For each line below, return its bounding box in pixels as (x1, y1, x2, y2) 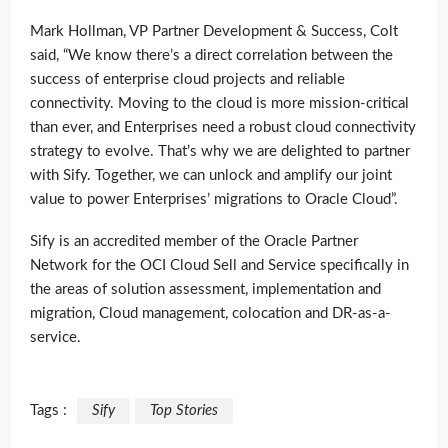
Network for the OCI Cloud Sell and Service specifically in (30, 258, 409, 274)
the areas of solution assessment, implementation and (30, 282, 381, 298)
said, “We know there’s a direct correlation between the (30, 48, 393, 64)
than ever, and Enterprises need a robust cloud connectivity (30, 120, 416, 136)
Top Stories (150, 403, 218, 419)
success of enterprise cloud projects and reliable (30, 72, 345, 88)
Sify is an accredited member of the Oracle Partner (30, 234, 358, 250)
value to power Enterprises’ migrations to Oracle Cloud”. (30, 192, 398, 208)
